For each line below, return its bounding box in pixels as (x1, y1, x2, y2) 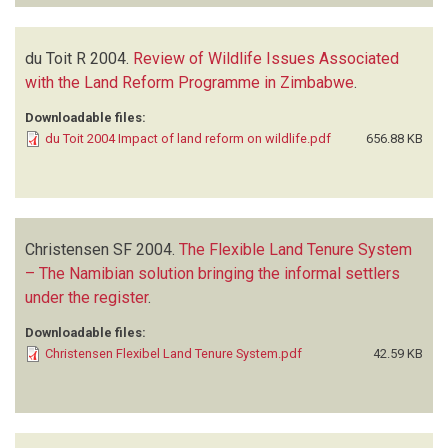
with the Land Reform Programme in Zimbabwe (25, 72, 354, 92)
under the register (25, 287, 148, 307)
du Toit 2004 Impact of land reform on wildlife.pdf (45, 130, 331, 146)
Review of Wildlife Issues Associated (133, 48, 399, 68)
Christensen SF (25, 239, 132, 259)
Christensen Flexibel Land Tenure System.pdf (45, 345, 302, 361)
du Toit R (25, 48, 86, 68)
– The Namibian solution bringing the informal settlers (25, 263, 400, 283)
